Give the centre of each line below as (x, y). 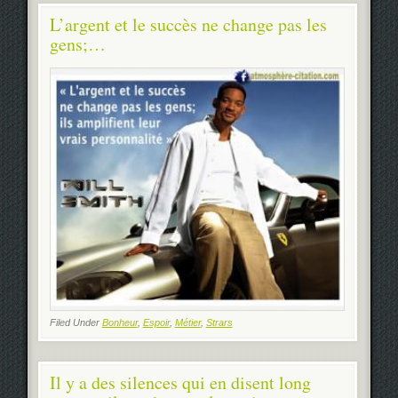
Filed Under (76, 323)
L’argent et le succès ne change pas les (188, 25)
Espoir (156, 323)
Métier (187, 323)
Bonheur (119, 323)
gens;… (77, 44)
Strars (219, 323)
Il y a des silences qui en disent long (180, 382)
